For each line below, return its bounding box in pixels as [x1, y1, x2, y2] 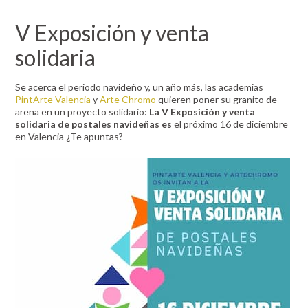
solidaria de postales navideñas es [15, 118, 175, 130]
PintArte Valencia [15, 93, 91, 105]
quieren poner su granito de [156, 93, 278, 105]
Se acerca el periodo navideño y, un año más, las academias [15, 81, 264, 93]
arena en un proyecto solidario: [15, 106, 150, 118]
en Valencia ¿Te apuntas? [15, 131, 124, 142]
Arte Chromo [100, 93, 157, 105]
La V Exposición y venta [149, 106, 256, 118]
